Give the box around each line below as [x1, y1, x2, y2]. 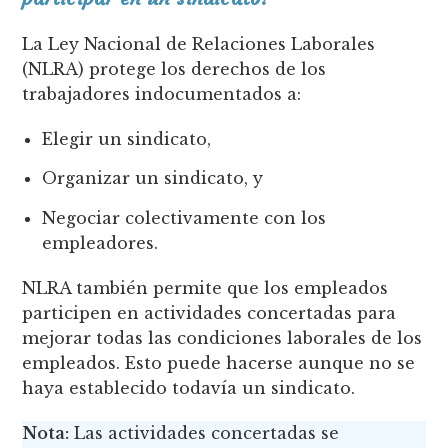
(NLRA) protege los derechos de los [22, 58, 327, 79]
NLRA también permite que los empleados [22, 277, 389, 298]
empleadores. [42, 232, 159, 253]
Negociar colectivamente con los [42, 207, 327, 228]
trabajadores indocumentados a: [22, 83, 302, 104]
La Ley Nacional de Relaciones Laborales [22, 33, 376, 54]
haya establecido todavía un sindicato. [22, 377, 356, 398]
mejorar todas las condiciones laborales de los [22, 327, 423, 348]
